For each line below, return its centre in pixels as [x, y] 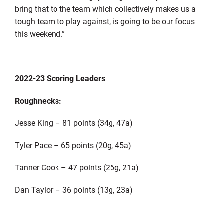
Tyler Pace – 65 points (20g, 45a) [73, 145]
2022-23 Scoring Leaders [60, 78]
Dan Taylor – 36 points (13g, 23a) [74, 189]
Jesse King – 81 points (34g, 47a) [74, 122]
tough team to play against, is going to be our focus [105, 21]
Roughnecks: [38, 100]
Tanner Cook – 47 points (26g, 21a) [77, 167]
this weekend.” [40, 33]
